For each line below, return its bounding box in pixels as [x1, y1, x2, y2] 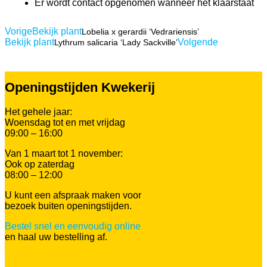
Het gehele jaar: [5, 106, 72, 117]
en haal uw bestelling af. [5, 231, 107, 242]
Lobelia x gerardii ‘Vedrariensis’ [82, 26, 199, 36]
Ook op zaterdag [5, 159, 74, 169]
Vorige [5, 26, 32, 36]
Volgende [178, 36, 218, 47]
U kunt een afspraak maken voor [5, 190, 141, 200]
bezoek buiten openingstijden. [5, 200, 132, 211]
